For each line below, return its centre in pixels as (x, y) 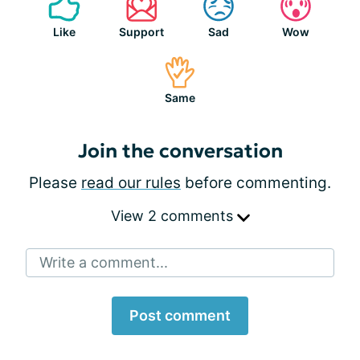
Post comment (180, 315)
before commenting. (256, 183)
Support (141, 32)
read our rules (131, 183)
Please (55, 183)
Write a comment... (104, 262)
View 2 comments (174, 216)
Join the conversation (180, 151)
